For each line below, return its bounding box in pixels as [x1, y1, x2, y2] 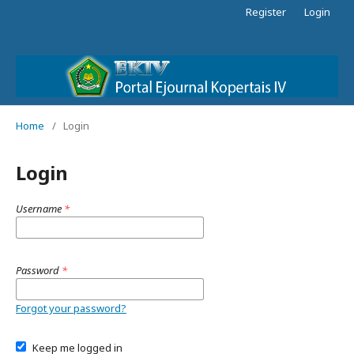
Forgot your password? [16, 300, 126, 315]
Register [246, 5, 286, 19]
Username [16, 201, 64, 216]
